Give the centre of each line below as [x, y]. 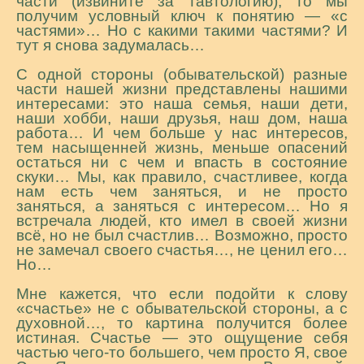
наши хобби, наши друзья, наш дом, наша [182, 118]
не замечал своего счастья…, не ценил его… [182, 250]
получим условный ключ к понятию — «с [182, 16]
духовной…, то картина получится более [182, 323]
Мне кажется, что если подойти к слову [182, 294]
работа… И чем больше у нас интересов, [182, 133]
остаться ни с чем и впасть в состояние [182, 162]
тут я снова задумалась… [110, 45]
